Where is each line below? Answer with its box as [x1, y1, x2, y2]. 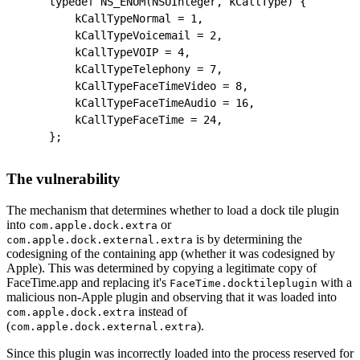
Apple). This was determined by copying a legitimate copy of [6, 261, 317, 276]
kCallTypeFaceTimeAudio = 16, [49, 96, 255, 109]
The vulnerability [6, 170, 121, 188]
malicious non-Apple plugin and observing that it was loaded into [6, 290, 337, 305]
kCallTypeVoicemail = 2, [49, 28, 223, 42]
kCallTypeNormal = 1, [49, 11, 203, 25]
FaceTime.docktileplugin [170, 277, 317, 290]
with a [317, 276, 352, 290]
